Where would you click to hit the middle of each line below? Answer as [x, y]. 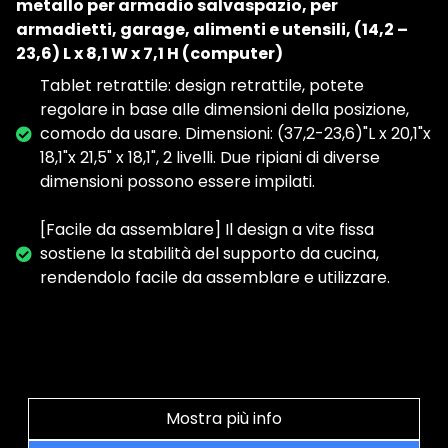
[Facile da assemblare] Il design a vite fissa [207, 230]
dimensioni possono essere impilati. [177, 182]
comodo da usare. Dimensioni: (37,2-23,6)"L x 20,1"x [235, 134]
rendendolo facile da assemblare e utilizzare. [215, 278]
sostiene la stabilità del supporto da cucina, [209, 254]
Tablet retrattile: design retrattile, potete [202, 86]
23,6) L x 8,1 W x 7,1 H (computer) [149, 54]
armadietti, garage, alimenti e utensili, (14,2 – [212, 30]
